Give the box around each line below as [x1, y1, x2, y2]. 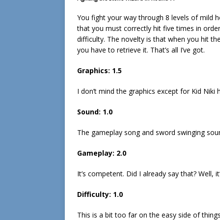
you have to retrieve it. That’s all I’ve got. [77, 45, 205, 55]
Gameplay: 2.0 [77, 148, 126, 158]
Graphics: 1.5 [77, 66, 122, 75]
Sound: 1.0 [77, 107, 112, 116]
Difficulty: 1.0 [77, 190, 123, 199]
